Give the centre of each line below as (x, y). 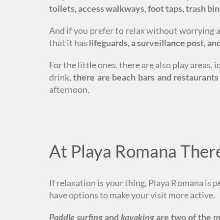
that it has (69, 42)
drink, (61, 77)
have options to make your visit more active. (132, 195)
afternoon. (69, 89)
